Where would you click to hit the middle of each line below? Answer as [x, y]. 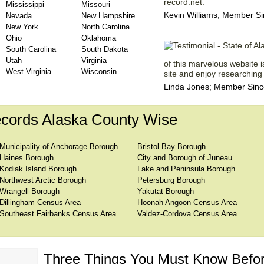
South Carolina [31, 49]
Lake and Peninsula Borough [186, 169]
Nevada [19, 16]
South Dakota [105, 49]
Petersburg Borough [171, 180]
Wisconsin [99, 72]
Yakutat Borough [166, 191]
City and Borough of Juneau [185, 158]
